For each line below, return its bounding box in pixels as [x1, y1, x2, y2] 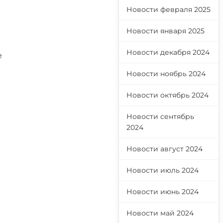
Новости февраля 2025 [126, 5, 211, 14]
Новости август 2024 [126, 144, 203, 153]
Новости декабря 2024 [126, 48, 210, 57]
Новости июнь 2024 [126, 187, 199, 196]
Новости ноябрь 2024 [126, 69, 206, 78]
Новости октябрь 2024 [126, 91, 209, 100]
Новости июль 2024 [126, 166, 199, 175]
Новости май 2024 [126, 209, 194, 218]
